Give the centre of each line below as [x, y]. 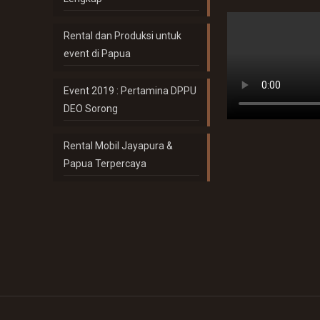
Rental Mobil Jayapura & [119, 146]
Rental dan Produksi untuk [123, 36]
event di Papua [97, 54]
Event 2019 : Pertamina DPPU [130, 91]
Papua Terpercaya [105, 164]
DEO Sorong [91, 109]
